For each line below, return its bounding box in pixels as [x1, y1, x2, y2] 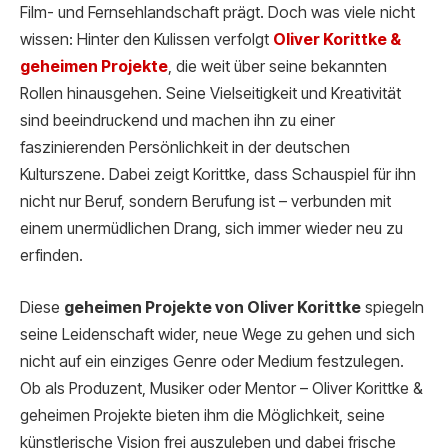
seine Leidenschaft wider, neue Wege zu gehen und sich [20, 324, 415, 344]
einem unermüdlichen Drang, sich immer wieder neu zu [20, 219, 403, 239]
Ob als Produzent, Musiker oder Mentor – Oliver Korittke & [20, 378, 423, 398]
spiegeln [361, 297, 424, 317]
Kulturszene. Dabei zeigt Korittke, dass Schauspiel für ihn [20, 165, 416, 185]
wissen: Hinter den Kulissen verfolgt [20, 30, 273, 50]
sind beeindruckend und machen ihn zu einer [20, 111, 335, 131]
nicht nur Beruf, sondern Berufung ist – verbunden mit [20, 192, 391, 212]
